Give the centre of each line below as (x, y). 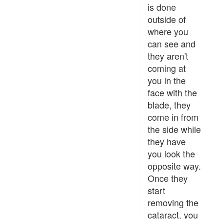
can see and (172, 44)
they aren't (168, 56)
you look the (171, 153)
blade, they (169, 105)
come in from (173, 117)
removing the (173, 202)
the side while (174, 129)
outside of (167, 19)
